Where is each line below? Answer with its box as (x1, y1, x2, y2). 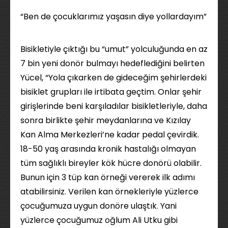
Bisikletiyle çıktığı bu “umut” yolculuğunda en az (20, 43, 208, 55)
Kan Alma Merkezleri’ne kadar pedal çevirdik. (20, 129, 199, 140)
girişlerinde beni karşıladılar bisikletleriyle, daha (20, 100, 207, 112)
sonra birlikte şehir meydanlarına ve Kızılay (20, 115, 191, 126)
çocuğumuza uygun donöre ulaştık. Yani (20, 200, 177, 212)
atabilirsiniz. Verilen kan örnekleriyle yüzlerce (20, 186, 198, 197)
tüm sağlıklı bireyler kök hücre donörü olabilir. (20, 157, 202, 169)
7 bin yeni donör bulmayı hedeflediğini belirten (20, 58, 205, 69)
